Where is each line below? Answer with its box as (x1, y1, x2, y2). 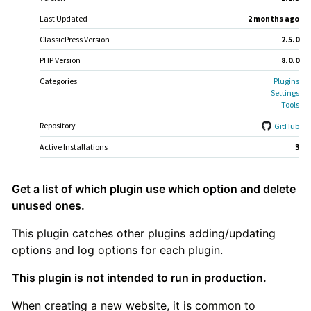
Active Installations (39, 141, 108, 152)
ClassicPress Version (39, 33, 110, 44)
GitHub (273, 120, 300, 131)
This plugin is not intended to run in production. (11, 271, 267, 285)
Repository (39, 119, 76, 131)
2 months (248, 12, 284, 24)
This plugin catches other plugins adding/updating (11, 226, 276, 240)
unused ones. (11, 199, 85, 212)
